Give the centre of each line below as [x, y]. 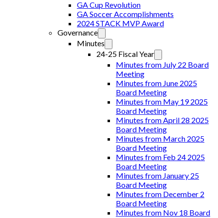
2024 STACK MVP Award [120, 23]
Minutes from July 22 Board [162, 64]
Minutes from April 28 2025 [162, 120]
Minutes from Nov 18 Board [163, 212]
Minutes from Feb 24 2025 [160, 157]
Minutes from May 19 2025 [162, 101]
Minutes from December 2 [160, 194]
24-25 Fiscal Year [125, 54]
